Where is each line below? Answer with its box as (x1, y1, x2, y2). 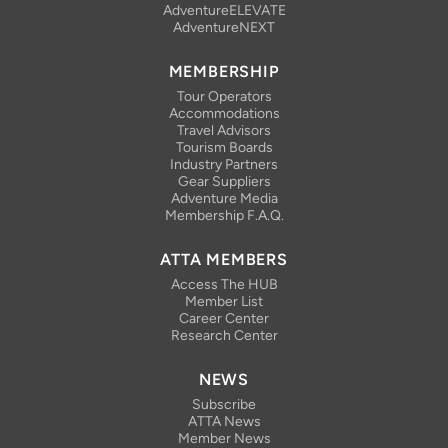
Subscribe (192, 396, 256, 414)
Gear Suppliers (177, 173, 271, 191)
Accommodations (168, 105, 280, 123)
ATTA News (187, 413, 261, 431)
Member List (185, 293, 263, 311)
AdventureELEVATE (162, 2, 286, 20)
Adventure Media (170, 190, 278, 208)
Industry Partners (170, 156, 278, 174)
